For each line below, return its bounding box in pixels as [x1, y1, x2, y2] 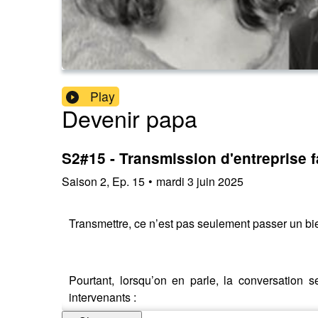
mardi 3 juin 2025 [156, 172, 243, 190]
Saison [62, 172, 97, 190]
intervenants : [69, 288, 136, 305]
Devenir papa [62, 102, 197, 135]
